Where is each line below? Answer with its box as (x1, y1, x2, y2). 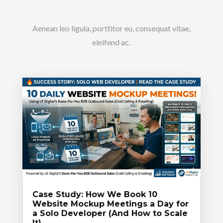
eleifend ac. (92, 37, 131, 47)
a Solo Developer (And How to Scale (32, 209, 188, 219)
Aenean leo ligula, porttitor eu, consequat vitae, (32, 23, 191, 33)
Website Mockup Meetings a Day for (32, 199, 189, 209)
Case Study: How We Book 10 (32, 190, 157, 200)
